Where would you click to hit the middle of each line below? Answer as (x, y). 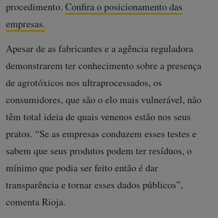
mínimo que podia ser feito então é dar (82, 167)
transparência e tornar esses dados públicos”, (94, 184)
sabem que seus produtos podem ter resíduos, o (99, 150)
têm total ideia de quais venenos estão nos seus (98, 116)
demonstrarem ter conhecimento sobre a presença (104, 65)
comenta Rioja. (36, 201)
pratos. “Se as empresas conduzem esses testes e (101, 133)
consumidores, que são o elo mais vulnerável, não (104, 99)
